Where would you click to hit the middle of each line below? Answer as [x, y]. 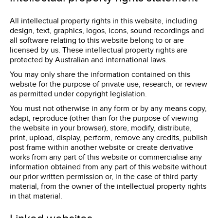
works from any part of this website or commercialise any [106, 157]
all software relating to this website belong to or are [97, 41]
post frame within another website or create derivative [101, 148]
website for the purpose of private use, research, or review [109, 84]
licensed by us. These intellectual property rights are [99, 50]
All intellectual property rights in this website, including [103, 21]
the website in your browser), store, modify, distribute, [101, 128]
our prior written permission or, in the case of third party [104, 177]
